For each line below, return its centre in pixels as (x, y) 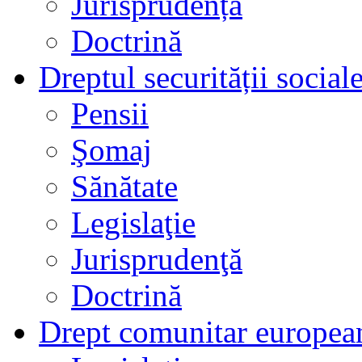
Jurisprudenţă (157, 259)
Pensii (110, 113)
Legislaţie (133, 222)
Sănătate (124, 186)
